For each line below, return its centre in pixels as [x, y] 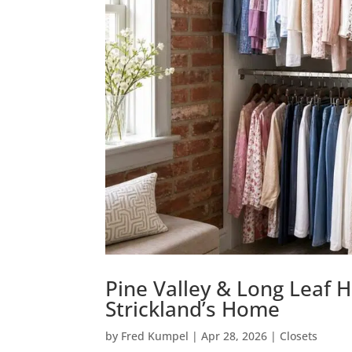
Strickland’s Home [193, 308]
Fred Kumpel [155, 335]
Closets [299, 335]
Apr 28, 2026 [235, 335]
